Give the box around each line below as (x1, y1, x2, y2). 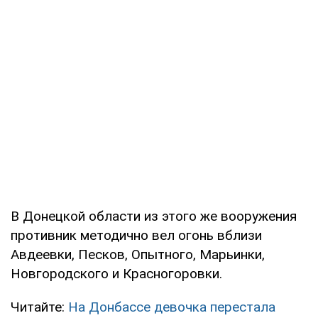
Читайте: (11, 298, 68, 315)
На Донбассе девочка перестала (68, 298, 275, 315)
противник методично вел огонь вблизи (11, 226, 262, 243)
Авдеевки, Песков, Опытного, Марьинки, (11, 246, 265, 263)
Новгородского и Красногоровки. (11, 265, 222, 282)
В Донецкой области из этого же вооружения (11, 207, 297, 224)
